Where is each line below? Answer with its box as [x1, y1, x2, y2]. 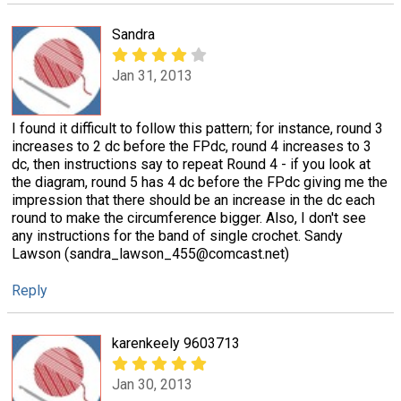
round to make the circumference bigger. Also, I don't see [12, 209, 366, 226]
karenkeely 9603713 [112, 334, 240, 352]
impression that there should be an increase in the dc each [12, 191, 375, 209]
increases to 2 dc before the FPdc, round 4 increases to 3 [12, 137, 371, 155]
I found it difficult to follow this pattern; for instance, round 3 [12, 119, 383, 137]
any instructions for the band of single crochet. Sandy [12, 226, 343, 244]
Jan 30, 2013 [112, 376, 192, 394]
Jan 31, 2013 [112, 67, 192, 85]
